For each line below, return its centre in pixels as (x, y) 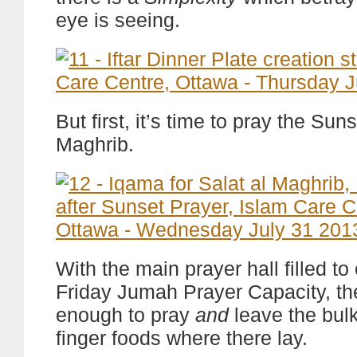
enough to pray (126, 315)
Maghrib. (95, 144)
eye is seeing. (118, 20)
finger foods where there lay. (182, 338)
